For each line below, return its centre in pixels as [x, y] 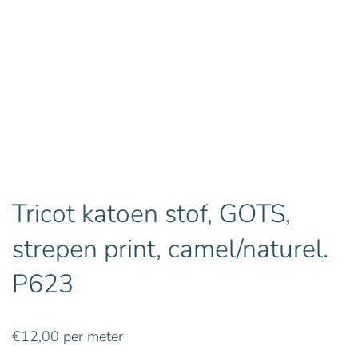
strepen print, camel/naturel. [170, 249]
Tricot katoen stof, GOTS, [151, 213]
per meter [91, 336]
